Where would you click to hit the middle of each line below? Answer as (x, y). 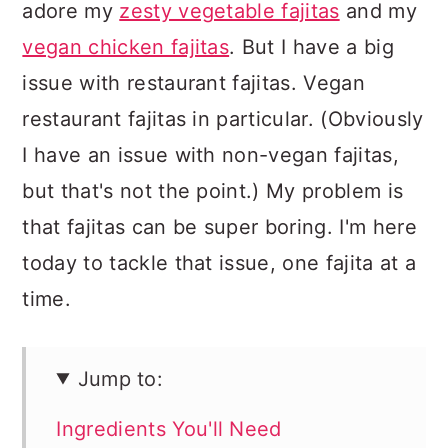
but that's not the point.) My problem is (213, 190)
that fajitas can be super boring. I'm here (219, 226)
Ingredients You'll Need (169, 428)
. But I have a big (311, 46)
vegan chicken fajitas (126, 46)
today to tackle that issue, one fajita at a (219, 262)
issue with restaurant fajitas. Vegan (193, 82)
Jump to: (120, 378)
